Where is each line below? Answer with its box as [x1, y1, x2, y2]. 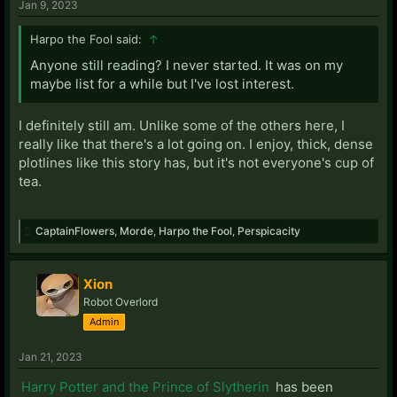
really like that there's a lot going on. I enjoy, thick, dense [19, 135, 373, 152]
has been [272, 378, 333, 395]
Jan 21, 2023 [19, 349, 82, 363]
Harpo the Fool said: [30, 31, 145, 46]
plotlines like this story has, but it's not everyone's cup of [19, 153, 374, 171]
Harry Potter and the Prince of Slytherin [21, 378, 269, 395]
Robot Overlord [83, 294, 158, 308]
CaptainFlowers [35, 223, 114, 237]
